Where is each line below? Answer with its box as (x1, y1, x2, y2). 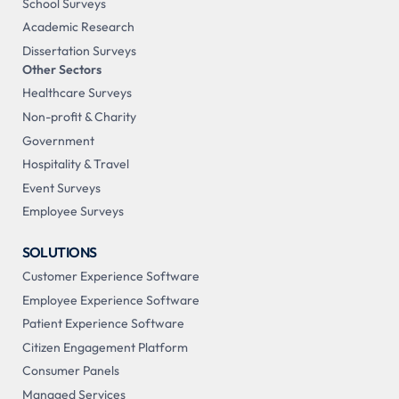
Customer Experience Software (21, 267, 199, 284)
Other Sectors (21, 61, 102, 77)
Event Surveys (21, 179, 101, 196)
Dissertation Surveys (21, 42, 136, 59)
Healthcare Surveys (21, 85, 132, 102)
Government (21, 132, 94, 149)
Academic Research (21, 19, 134, 36)
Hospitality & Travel (21, 156, 129, 173)
